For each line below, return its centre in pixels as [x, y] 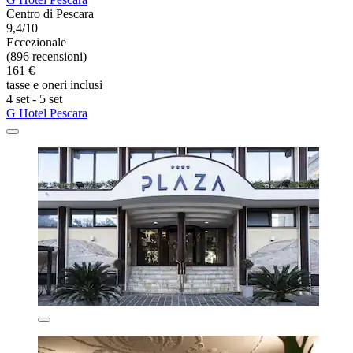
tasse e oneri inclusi [54, 85]
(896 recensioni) [46, 57]
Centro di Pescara [50, 14]
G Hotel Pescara [47, 113]
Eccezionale [36, 43]
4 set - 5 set [34, 99]
